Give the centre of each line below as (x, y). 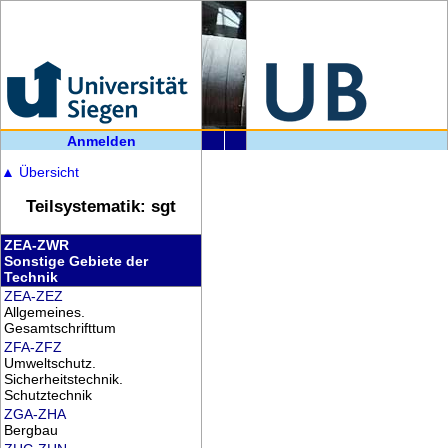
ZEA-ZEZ (33, 295)
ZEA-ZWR (36, 244)
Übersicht (46, 172)
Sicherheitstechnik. (63, 378)
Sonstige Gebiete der (75, 260)
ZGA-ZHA (34, 413)
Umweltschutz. (49, 362)
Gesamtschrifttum (59, 327)
